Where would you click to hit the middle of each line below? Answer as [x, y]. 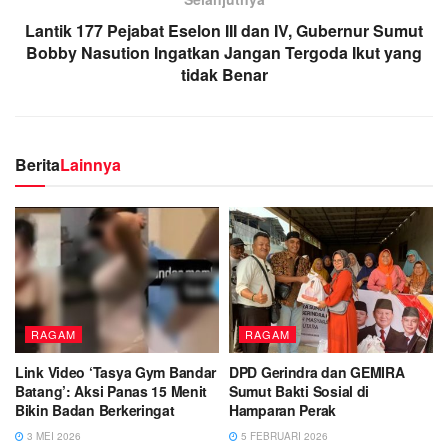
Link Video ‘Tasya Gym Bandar [116, 371]
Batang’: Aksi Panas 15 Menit [111, 390]
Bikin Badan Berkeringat [95, 409]
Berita [37, 164]
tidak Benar [224, 74]
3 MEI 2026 [52, 435]
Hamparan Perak [283, 409]
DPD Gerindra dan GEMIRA [317, 371]
